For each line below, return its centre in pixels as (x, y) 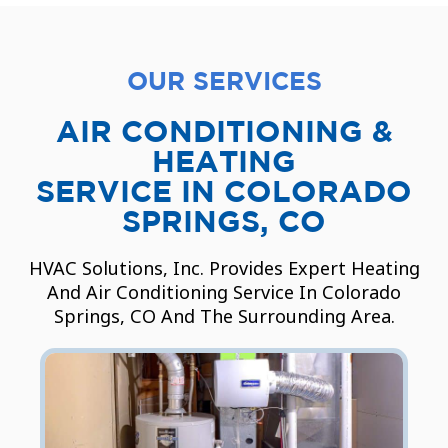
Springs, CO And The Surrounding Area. (224, 316)
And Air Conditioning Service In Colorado (224, 292)
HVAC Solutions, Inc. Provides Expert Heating (224, 268)
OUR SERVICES (224, 81)
